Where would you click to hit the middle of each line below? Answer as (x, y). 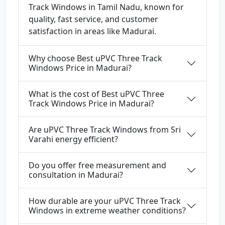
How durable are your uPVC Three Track (105, 201)
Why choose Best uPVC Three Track (95, 59)
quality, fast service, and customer (93, 19)
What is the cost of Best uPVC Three (96, 94)
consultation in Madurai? (76, 175)
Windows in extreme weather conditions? (107, 211)
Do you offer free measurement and (97, 165)
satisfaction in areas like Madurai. (92, 31)
